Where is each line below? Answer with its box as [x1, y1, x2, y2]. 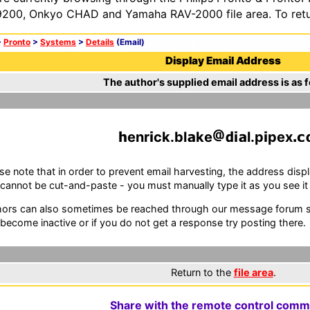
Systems [40, 37, 76, 47]
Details [86, 37, 114, 47]
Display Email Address [165, 54, 281, 67]
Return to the [170, 266, 234, 278]
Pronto [3, 37, 30, 47]
